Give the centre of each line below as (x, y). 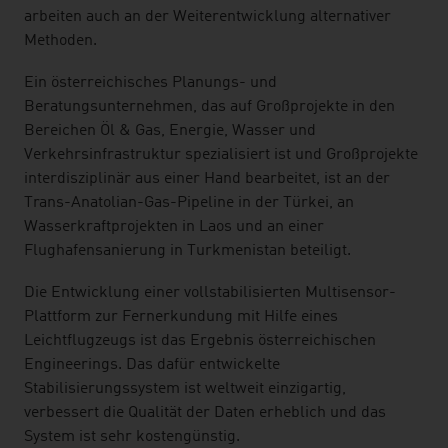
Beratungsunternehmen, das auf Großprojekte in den (209, 107)
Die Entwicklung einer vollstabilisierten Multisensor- (210, 293)
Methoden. (60, 41)
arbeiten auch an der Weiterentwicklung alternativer (207, 17)
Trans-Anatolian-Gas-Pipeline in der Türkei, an (189, 203)
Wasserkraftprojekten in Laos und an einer (174, 227)
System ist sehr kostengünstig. (132, 437)
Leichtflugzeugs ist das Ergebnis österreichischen (200, 341)
